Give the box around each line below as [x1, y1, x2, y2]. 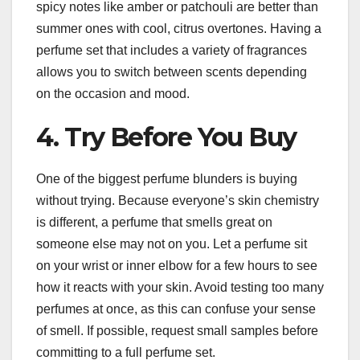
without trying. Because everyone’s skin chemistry [36, 193, 319, 207]
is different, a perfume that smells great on [36, 215, 272, 229]
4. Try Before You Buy [36, 121, 297, 153]
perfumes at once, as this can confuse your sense [36, 301, 316, 316]
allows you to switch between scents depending [36, 64, 307, 79]
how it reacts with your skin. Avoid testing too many [36, 280, 324, 294]
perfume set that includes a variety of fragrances [36, 43, 307, 57]
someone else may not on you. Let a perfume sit [36, 236, 307, 251]
